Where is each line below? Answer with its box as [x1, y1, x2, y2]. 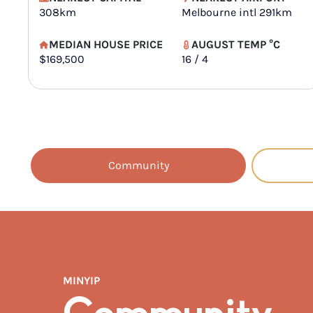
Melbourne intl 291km [182, 6, 293, 19]
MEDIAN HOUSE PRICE [48, 38, 163, 51]
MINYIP [63, 274, 100, 287]
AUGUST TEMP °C [191, 38, 281, 51]
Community [108, 159, 169, 172]
